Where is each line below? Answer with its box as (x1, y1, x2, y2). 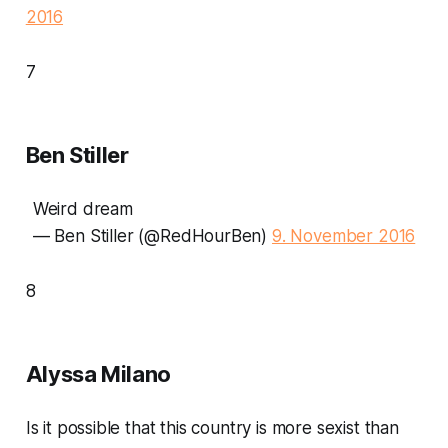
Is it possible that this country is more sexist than (25, 417, 399, 438)
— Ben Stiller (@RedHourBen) (32, 225, 272, 246)
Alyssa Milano (25, 360, 171, 387)
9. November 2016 (271, 225, 416, 246)
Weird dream (32, 198, 133, 219)
